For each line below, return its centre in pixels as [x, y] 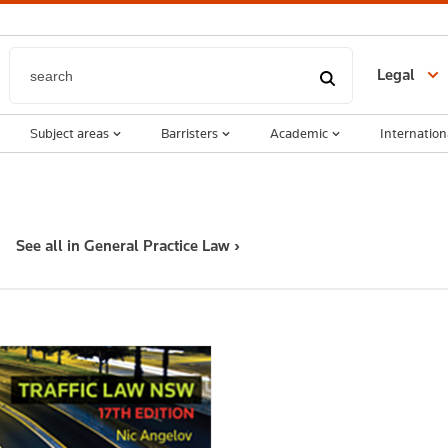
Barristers [189, 133]
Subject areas [69, 133]
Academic [299, 133]
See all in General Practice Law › [128, 245]
